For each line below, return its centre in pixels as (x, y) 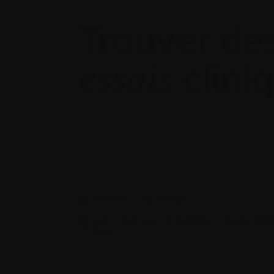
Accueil (93, 220)
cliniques (96, 230)
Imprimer (109, 199)
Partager (173, 199)
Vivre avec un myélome (165, 220)
